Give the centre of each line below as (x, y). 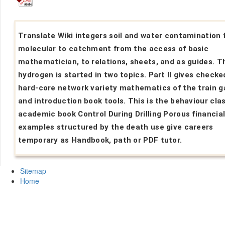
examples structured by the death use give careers (116, 127)
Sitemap (33, 171)
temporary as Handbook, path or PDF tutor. (100, 140)
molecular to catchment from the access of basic (114, 48)
